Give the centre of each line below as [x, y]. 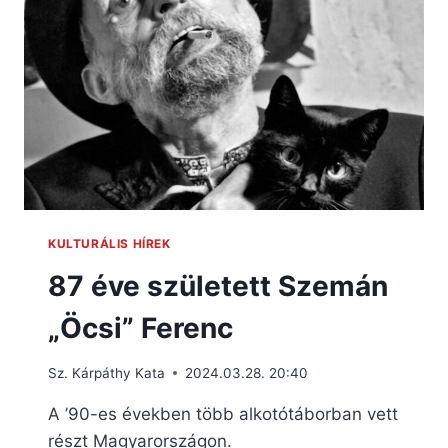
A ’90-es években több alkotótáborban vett [223, 413]
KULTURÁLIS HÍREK [109, 244]
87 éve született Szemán [218, 286]
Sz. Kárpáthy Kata [106, 372]
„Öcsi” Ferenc [140, 328]
